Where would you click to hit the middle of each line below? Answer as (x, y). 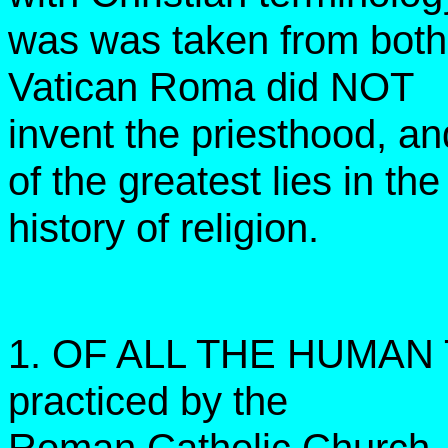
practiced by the (148, 401)
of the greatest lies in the (224, 181)
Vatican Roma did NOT (211, 87)
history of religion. (163, 228)
